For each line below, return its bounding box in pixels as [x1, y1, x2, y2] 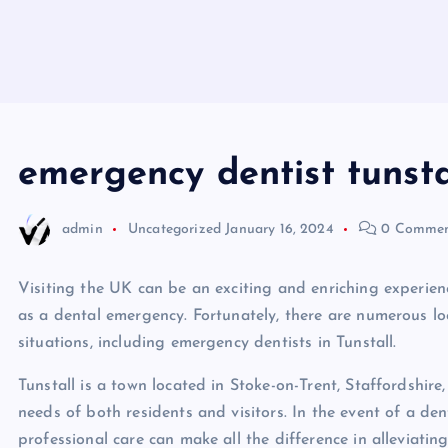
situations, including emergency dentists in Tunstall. [18, 335, 397, 351]
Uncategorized [127, 221, 222, 237]
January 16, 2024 [225, 221, 334, 237]
